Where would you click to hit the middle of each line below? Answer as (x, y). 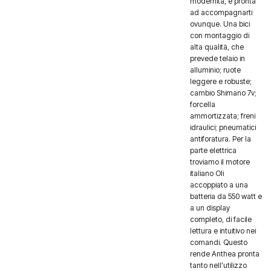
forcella (202, 104)
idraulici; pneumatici (223, 127)
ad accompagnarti (221, 12)
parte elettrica (213, 150)
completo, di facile (220, 219)
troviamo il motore (220, 162)
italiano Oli (207, 173)
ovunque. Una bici (220, 24)
